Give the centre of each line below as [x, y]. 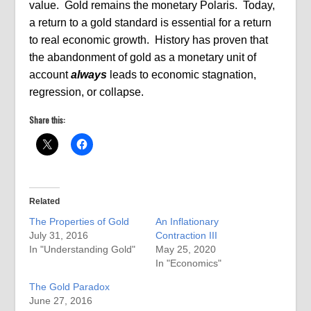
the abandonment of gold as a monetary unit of [143, 57]
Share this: [48, 120]
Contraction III [186, 235]
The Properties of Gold [79, 221]
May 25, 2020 [186, 249]
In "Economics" [188, 263]
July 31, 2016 [59, 235]
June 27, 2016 [61, 301]
